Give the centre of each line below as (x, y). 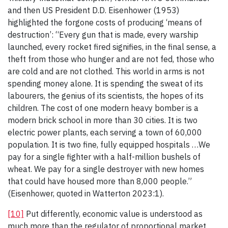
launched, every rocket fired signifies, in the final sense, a (112, 47)
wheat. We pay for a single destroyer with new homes (106, 169)
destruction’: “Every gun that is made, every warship (103, 35)
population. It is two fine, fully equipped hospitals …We (109, 145)
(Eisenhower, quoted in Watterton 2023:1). (86, 194)
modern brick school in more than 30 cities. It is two (103, 120)
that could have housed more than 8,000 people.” (100, 181)
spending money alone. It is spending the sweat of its (105, 84)
